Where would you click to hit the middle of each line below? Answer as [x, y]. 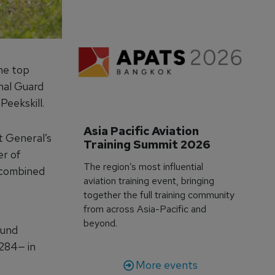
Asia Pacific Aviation [143, 131]
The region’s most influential [144, 166]
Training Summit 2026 [147, 144]
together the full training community [159, 195]
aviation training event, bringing [149, 180]
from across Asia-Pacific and [145, 209]
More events [166, 265]
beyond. [101, 223]
